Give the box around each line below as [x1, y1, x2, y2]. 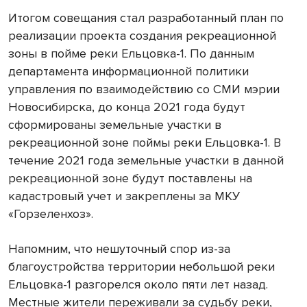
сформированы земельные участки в [8, 116, 221, 132]
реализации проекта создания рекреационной [8, 27, 276, 43]
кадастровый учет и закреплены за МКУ [8, 188, 240, 204]
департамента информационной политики [8, 63, 249, 79]
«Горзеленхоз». [8, 206, 93, 221]
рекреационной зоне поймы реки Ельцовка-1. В [8, 134, 281, 150]
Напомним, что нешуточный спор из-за [8, 241, 230, 256]
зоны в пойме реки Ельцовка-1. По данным [8, 45, 254, 61]
